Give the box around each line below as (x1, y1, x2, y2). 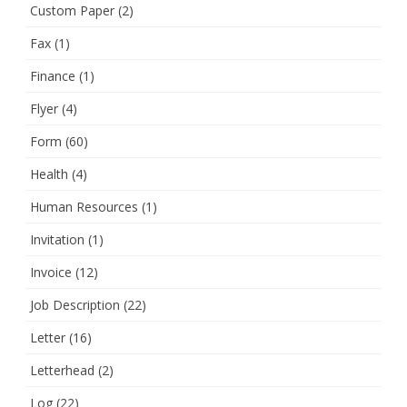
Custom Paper (30, 2, 114, 20)
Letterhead (30, 362, 94, 380)
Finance (30, 67, 75, 85)
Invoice (30, 263, 72, 282)
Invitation (30, 231, 84, 249)
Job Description (30, 296, 120, 314)
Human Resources (30, 198, 138, 216)
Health (30, 165, 68, 184)
